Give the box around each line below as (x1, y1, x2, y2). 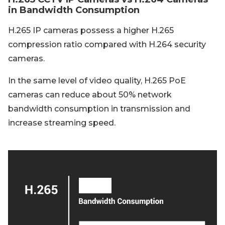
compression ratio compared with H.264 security (8, 40, 206, 49)
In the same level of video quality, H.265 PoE (8, 76, 186, 85)
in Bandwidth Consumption (8, 5, 140, 16)
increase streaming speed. (8, 118, 116, 128)
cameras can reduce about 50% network (8, 90, 172, 99)
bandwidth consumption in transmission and (8, 104, 190, 114)
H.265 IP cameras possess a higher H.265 (8, 26, 174, 35)
